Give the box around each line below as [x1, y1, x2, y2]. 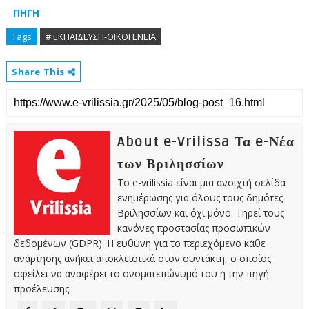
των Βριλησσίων [117, 155, 224, 172]
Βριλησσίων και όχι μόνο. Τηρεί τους [117, 206, 284, 219]
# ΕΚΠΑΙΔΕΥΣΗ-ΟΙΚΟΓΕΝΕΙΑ [45, 30, 156, 43]
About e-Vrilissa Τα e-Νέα [117, 133, 295, 150]
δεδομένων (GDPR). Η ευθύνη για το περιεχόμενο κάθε [13, 236, 266, 250]
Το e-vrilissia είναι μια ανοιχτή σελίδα [117, 175, 286, 189]
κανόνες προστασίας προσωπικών [117, 221, 270, 235]
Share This [11, 65, 68, 78]
